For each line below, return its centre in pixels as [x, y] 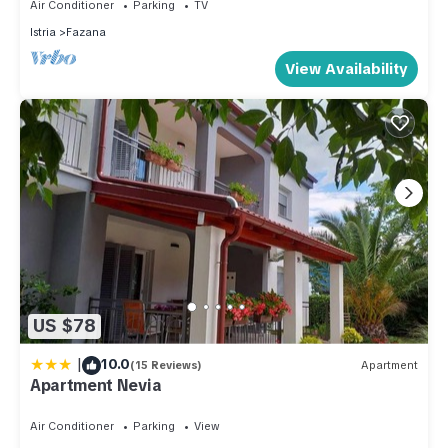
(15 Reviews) [166, 365]
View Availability [346, 68]
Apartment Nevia [96, 385]
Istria [43, 31]
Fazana [86, 31]
